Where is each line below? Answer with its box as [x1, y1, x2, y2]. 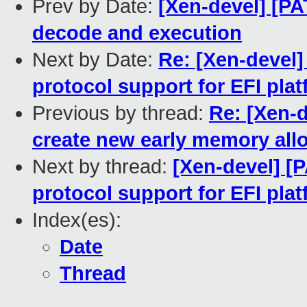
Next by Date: [32, 49, 158, 71]
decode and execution [32, 22, 242, 45]
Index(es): [32, 209, 121, 232]
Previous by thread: [32, 102, 209, 125]
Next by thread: [32, 156, 173, 178]
